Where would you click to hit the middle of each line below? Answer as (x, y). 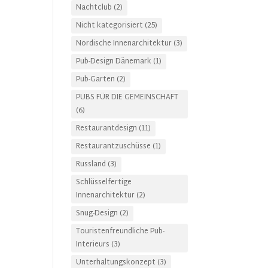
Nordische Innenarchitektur (124, 44)
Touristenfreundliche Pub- (121, 232)
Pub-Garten (96, 80)
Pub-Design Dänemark (114, 62)
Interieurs (93, 245)
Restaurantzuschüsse (114, 147)
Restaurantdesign (107, 129)
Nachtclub (94, 8)
